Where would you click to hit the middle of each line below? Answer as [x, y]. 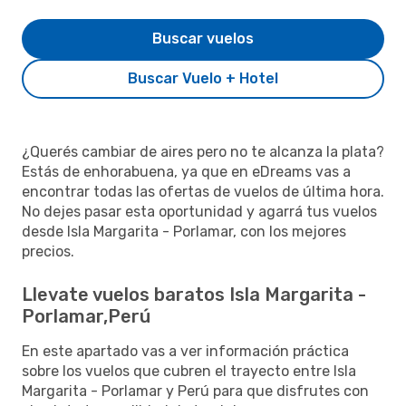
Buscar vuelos [203, 38]
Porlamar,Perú [86, 316]
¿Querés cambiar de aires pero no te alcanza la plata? [203, 151]
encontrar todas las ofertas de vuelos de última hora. [203, 191]
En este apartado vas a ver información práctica [185, 351]
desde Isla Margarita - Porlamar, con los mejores [184, 231]
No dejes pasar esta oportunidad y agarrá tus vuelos [199, 211]
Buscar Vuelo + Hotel [203, 78]
